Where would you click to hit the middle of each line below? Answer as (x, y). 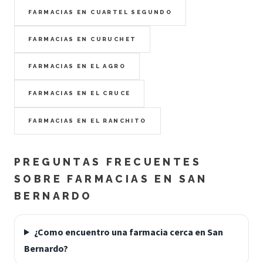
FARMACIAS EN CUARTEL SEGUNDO (100, 12)
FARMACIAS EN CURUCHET (82, 39)
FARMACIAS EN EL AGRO (77, 66)
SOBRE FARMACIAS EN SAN (111, 178)
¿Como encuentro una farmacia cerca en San (128, 232)
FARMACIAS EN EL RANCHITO (87, 120)
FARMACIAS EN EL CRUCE (80, 93)
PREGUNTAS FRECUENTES (108, 161)
